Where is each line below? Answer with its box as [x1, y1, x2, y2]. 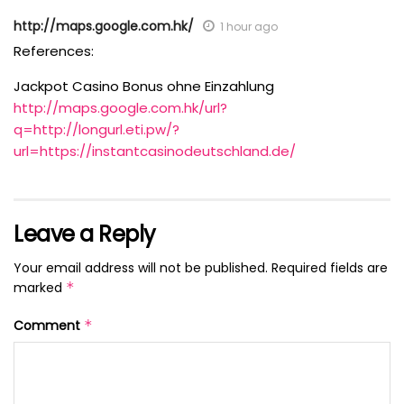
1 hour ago [220, 18, 278, 34]
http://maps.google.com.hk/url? [14, 97, 227, 117]
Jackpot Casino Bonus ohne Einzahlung [14, 76, 274, 96]
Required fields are [271, 258, 388, 277]
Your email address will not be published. [14, 258, 268, 277]
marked [14, 278, 66, 297]
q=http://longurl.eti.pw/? [14, 119, 179, 139]
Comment [14, 316, 84, 335]
